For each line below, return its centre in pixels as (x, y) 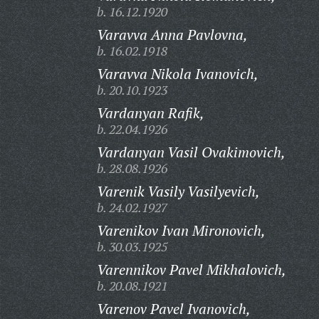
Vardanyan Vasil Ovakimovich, (191, 152)
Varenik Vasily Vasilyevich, (178, 191)
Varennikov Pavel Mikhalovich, (191, 270)
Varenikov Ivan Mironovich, (181, 230)
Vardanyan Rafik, (150, 113)
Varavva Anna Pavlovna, (172, 35)
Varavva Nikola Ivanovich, (177, 74)
